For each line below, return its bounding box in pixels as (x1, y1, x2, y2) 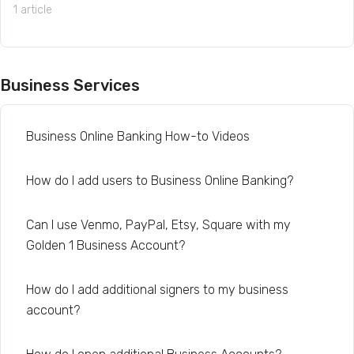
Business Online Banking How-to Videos (26, 129, 250, 144)
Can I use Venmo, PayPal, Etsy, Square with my (26, 217, 291, 232)
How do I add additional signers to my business (26, 282, 288, 297)
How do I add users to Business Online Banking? (26, 173, 293, 188)
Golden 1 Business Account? (26, 238, 185, 253)
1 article (13, 3, 52, 17)
